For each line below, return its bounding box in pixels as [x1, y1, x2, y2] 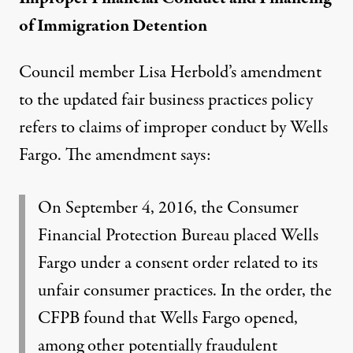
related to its [229, 251, 318, 276]
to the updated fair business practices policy [19, 87, 313, 113]
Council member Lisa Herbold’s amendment [19, 60, 321, 85]
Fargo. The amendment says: [19, 143, 211, 168]
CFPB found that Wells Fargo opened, [38, 306, 298, 331]
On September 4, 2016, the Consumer [38, 195, 299, 221]
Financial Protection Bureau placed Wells [38, 223, 318, 248]
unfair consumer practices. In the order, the [38, 278, 332, 303]
